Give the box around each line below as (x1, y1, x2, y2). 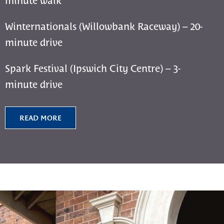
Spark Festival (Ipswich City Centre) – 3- (5, 60, 181, 74)
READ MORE (19, 112, 62, 122)
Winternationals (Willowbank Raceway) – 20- (5, 18, 203, 32)
